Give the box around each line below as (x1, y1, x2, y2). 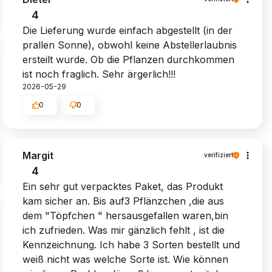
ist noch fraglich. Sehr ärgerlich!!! (22, 67, 176, 80)
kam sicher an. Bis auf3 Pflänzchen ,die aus (22, 194, 225, 207)
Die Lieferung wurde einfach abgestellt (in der (22, 24, 233, 36)
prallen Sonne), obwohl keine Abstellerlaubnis (22, 38, 237, 51)
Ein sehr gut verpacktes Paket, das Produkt (22, 180, 223, 192)
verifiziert (203, 151, 233, 159)
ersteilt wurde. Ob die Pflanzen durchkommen (22, 53, 235, 66)
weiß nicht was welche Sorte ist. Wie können (22, 253, 229, 265)
